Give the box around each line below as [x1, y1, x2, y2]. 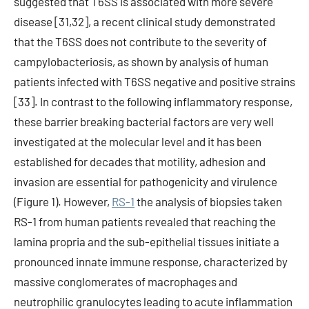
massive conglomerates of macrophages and [14, 275, 237, 288]
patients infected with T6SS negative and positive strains [14, 74, 295, 88]
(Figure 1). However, [14, 195, 112, 208]
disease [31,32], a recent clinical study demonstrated [14, 14, 275, 28]
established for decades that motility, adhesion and [14, 154, 266, 168]
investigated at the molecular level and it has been [14, 134, 261, 148]
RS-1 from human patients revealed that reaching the [14, 215, 276, 228]
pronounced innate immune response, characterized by [14, 255, 288, 268]
